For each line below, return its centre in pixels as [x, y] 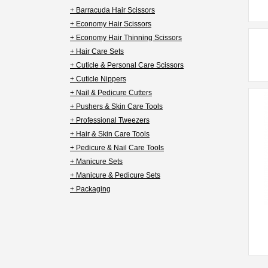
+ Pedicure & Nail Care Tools [117, 148]
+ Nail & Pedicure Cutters [111, 93]
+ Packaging [90, 189]
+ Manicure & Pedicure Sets [115, 175]
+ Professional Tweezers [110, 120]
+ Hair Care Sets [97, 51]
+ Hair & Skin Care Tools [110, 134]
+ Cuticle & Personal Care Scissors [127, 65]
